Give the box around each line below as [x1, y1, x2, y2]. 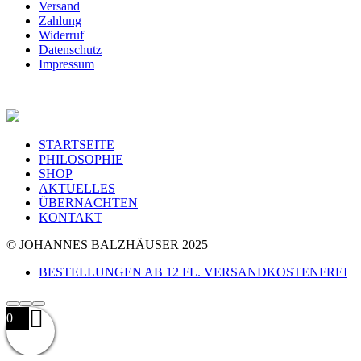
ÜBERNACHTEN [39, 195, 138, 210]
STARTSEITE [39, 137, 114, 151]
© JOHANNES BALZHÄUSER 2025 [6, 237, 208, 251]
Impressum [39, 56, 94, 71]
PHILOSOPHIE [39, 151, 123, 166]
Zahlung [39, 13, 81, 27]
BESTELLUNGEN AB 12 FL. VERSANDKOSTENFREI [39, 264, 347, 279]
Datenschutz [39, 42, 102, 56]
